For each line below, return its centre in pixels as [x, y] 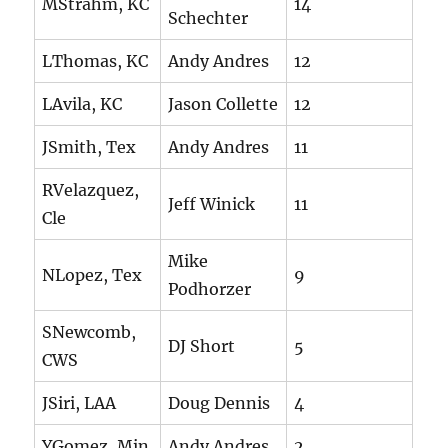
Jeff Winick [212, 204]
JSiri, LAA [79, 403]
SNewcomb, [89, 332]
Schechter [208, 18]
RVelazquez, [91, 190]
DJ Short [202, 346]
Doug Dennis [219, 403]
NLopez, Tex [92, 275]
